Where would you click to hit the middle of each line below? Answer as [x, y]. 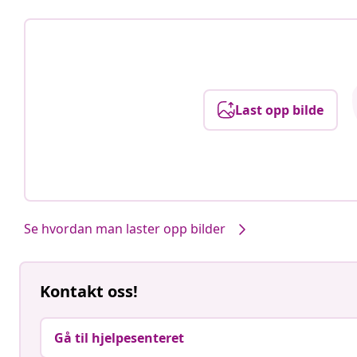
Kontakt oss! [89, 292]
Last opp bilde [279, 110]
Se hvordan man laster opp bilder [125, 228]
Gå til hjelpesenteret [119, 338]
